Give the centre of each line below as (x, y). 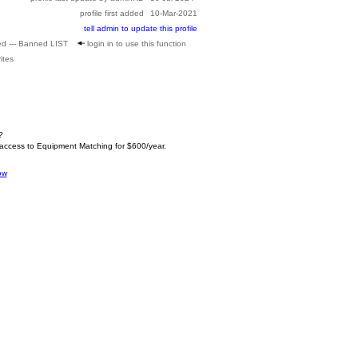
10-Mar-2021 (174, 13)
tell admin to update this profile (141, 28)
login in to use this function (135, 44)
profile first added (112, 13)
